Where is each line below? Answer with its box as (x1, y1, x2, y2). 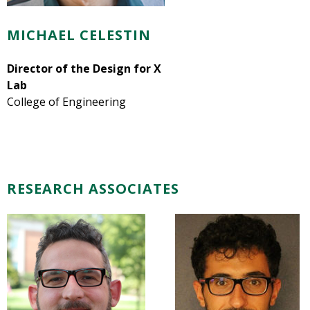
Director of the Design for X (7, 60, 161, 76)
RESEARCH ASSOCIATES (7, 179, 179, 198)
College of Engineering (7, 93, 126, 109)
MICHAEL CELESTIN (7, 25, 151, 44)
